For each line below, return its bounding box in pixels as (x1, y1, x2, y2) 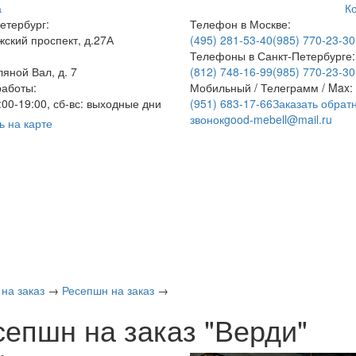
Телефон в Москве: (190, 16, 291, 32)
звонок (190, 111, 224, 127)
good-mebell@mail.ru (224, 111, 332, 127)
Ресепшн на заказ (61, 282, 154, 298)
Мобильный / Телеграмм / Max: (190, 79, 353, 95)
